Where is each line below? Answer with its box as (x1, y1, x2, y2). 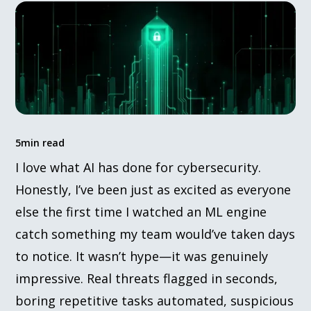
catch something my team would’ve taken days (15, 225, 296, 242)
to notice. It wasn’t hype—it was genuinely (15, 247, 269, 264)
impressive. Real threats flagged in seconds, (15, 269, 278, 287)
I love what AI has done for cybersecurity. (15, 158, 262, 176)
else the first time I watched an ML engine (15, 203, 267, 220)
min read (21, 135, 65, 149)
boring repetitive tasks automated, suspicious (15, 292, 294, 309)
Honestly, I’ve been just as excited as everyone (15, 180, 292, 198)
